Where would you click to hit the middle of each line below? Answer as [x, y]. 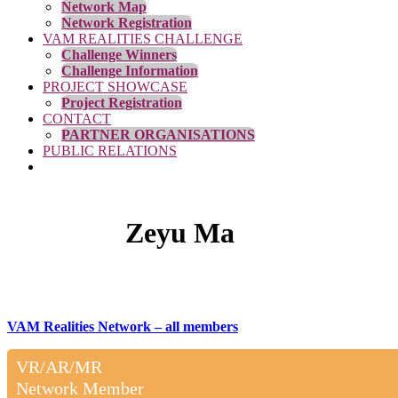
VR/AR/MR [59, 366]
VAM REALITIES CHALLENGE [143, 39]
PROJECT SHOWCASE [115, 87]
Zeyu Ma [179, 233]
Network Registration [127, 23]
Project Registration [122, 103]
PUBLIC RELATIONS [110, 151]
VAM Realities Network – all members [123, 326]
